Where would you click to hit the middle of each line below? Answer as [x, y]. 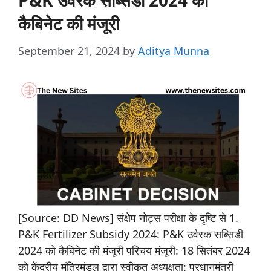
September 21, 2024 [69, 51]
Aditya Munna [174, 51]
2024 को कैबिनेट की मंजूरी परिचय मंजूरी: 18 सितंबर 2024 [134, 250]
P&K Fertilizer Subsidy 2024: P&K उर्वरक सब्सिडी [131, 234]
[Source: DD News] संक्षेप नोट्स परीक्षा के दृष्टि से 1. [128, 217]
